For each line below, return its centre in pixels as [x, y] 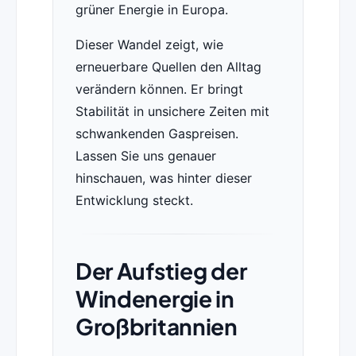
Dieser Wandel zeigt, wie [149, 45]
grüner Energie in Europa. [151, 10]
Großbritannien [156, 327]
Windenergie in [155, 299]
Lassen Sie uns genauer [145, 156]
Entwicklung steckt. [134, 201]
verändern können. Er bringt [159, 89]
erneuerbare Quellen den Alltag [168, 67]
